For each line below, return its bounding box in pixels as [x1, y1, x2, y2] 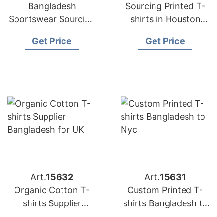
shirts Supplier [22, 198, 81, 208]
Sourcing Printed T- [125, 1, 205, 11]
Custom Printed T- [127, 185, 203, 195]
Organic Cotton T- [14, 185, 90, 195]
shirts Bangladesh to [123, 198, 208, 208]
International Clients [10, 40, 93, 50]
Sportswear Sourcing [8, 14, 95, 24]
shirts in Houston [130, 14, 201, 24]
